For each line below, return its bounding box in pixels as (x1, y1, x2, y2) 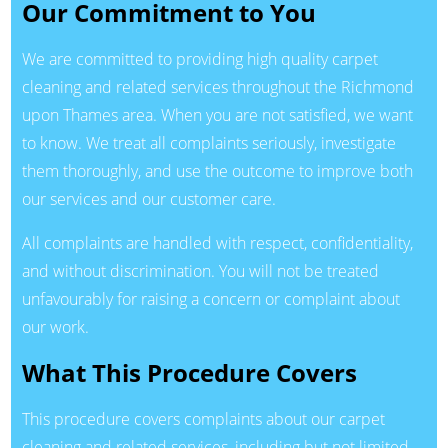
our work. (21, 316, 89, 339)
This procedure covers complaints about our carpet (21, 407, 385, 430)
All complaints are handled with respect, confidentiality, (21, 232, 413, 255)
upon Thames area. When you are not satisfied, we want (21, 104, 413, 127)
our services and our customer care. (21, 188, 276, 211)
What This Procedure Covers (21, 356, 357, 390)
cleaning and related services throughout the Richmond (21, 76, 414, 99)
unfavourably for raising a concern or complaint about (21, 288, 400, 311)
